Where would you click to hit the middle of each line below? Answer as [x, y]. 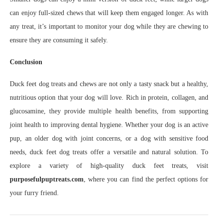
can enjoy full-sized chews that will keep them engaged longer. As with [109, 13]
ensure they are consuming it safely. [59, 40]
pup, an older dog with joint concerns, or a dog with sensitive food [109, 138]
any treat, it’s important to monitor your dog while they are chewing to [109, 27]
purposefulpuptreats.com [47, 179]
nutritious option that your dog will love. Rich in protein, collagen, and [109, 98]
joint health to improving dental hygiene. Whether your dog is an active [109, 125]
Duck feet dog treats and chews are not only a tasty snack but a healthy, [109, 84]
